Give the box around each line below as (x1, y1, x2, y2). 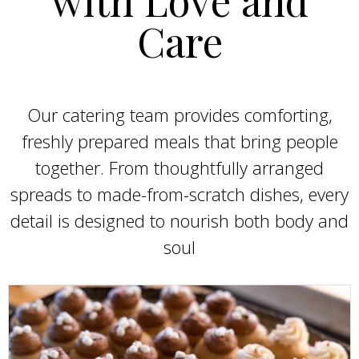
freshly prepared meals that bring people (21, 128, 338, 153)
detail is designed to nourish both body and (10, 208, 349, 232)
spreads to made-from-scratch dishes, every (10, 181, 349, 206)
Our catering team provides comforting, (26, 102, 333, 127)
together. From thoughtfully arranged (35, 155, 324, 179)
